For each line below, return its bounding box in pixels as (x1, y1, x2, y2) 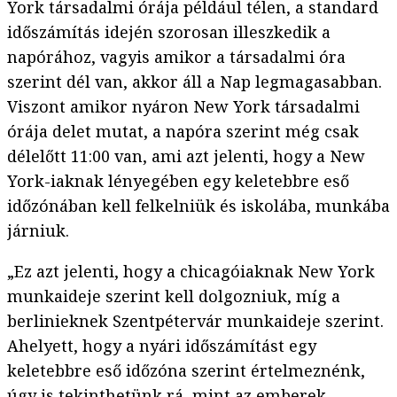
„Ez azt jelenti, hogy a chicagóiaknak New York (7, 261, 375, 283)
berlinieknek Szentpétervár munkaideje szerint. (7, 310, 384, 332)
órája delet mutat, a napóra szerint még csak (7, 121, 359, 143)
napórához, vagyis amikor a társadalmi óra (7, 46, 346, 68)
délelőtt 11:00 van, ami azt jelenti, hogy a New (7, 145, 365, 167)
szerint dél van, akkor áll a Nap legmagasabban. (7, 71, 382, 93)
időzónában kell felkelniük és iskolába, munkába (7, 195, 390, 217)
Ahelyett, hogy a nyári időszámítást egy (7, 335, 316, 357)
